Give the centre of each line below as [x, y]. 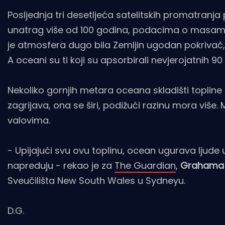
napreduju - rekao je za [61, 166]
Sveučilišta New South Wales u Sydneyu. [96, 181]
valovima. [31, 121]
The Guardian [145, 166]
